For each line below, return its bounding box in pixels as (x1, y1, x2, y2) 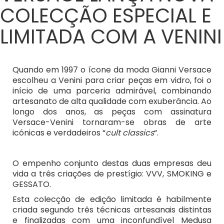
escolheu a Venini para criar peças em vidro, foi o (12, 74, 211, 86)
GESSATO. (12, 178, 53, 190)
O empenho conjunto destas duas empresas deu (12, 157, 211, 169)
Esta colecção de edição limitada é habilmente (12, 193, 211, 205)
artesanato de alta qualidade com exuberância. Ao (12, 95, 211, 107)
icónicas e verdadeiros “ (12, 127, 105, 139)
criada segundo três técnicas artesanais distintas (12, 204, 211, 216)
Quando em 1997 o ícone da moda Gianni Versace (12, 64, 211, 76)
